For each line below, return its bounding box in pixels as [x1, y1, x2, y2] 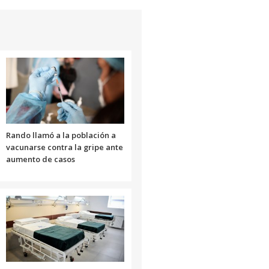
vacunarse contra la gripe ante [5, 141, 123, 153]
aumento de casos [5, 153, 75, 165]
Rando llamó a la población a [5, 129, 116, 141]
